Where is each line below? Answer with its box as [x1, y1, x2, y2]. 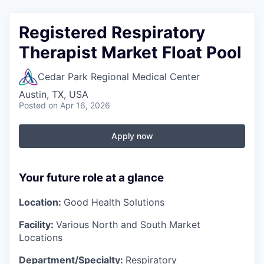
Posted [19, 100, 46, 110]
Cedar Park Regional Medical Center [38, 71, 200, 82]
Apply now [111, 131, 153, 141]
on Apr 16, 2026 [48, 100, 110, 110]
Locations [19, 231, 62, 243]
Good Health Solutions [64, 196, 164, 208]
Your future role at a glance [19, 171, 164, 184]
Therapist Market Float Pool [19, 42, 242, 62]
